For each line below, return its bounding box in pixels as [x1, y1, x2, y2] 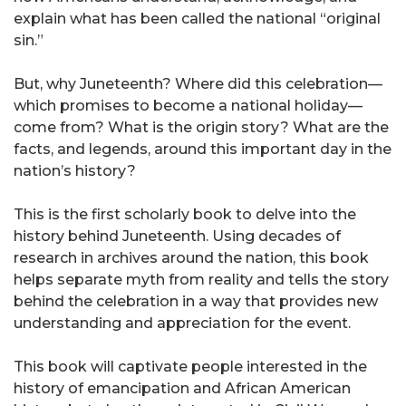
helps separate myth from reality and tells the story [14, 271, 389, 289]
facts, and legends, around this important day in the [14, 140, 391, 159]
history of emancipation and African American [14, 380, 351, 398]
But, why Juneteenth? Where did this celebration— [14, 75, 382, 93]
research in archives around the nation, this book [14, 249, 369, 267]
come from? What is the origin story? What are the [14, 119, 389, 137]
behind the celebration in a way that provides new [14, 293, 378, 311]
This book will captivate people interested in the [14, 358, 367, 376]
